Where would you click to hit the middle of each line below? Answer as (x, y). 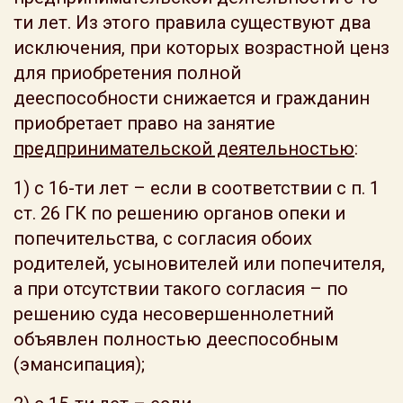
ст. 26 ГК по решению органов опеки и (179, 213)
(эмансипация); (79, 364)
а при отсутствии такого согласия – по (181, 289)
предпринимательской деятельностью (184, 148)
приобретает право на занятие (144, 123)
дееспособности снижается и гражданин (192, 98)
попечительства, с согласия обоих (163, 238)
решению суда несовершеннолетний (174, 314)
